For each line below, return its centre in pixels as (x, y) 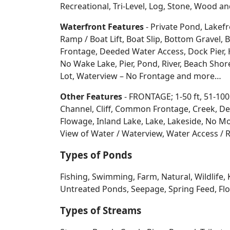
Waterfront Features (102, 27)
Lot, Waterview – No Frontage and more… (141, 76)
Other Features (91, 97)
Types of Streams (101, 210)
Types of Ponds (96, 155)
